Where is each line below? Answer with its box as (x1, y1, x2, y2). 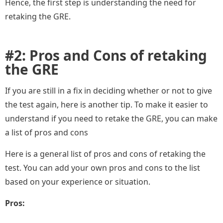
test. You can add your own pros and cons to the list (5, 162, 200, 174)
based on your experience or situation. (5, 176, 150, 188)
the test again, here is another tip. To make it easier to (5, 99, 208, 111)
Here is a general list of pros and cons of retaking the (5, 148, 206, 160)
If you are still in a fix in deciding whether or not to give (5, 85, 212, 97)
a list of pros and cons (5, 127, 90, 138)
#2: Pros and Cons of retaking (5, 46, 207, 65)
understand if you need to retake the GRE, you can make (5, 113, 218, 124)
